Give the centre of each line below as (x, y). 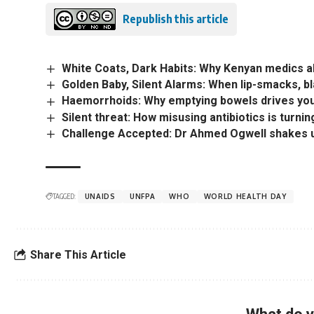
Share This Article (78, 254)
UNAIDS (100, 197)
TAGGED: (64, 197)
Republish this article (175, 19)
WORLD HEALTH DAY (245, 197)
